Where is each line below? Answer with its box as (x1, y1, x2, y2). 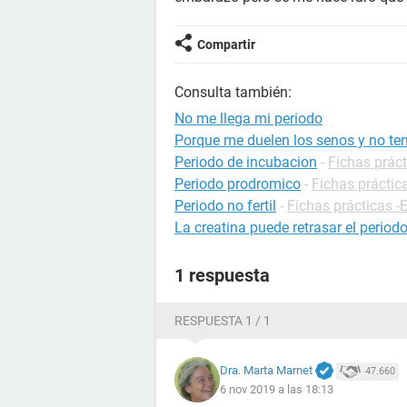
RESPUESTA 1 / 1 (174, 313, 271, 328)
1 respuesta (174, 264, 270, 286)
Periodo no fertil (174, 197, 276, 214)
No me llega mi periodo (174, 110, 323, 127)
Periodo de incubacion (174, 154, 317, 171)
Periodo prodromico (174, 175, 301, 193)
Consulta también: (174, 84, 292, 101)
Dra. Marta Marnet (220, 362, 313, 377)
